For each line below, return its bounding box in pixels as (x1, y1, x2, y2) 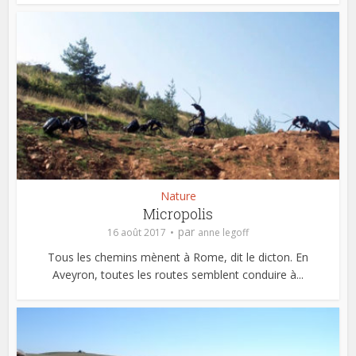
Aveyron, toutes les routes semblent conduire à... (52, 266, 304, 282)
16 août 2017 (107, 225, 166, 239)
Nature (160, 188, 196, 203)
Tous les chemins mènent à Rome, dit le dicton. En (48, 249, 308, 265)
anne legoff (198, 225, 249, 239)
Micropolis (143, 203, 213, 223)
